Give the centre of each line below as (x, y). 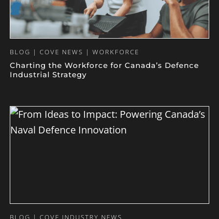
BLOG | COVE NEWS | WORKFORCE (75, 52)
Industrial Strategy (48, 75)
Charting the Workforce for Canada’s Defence (104, 65)
